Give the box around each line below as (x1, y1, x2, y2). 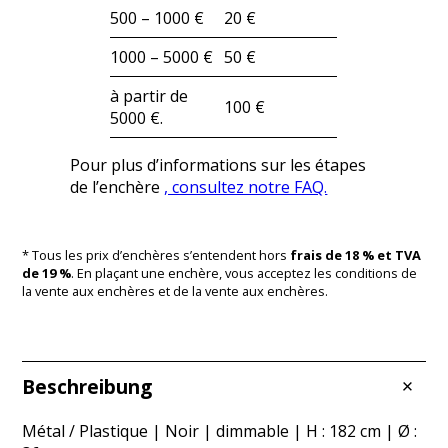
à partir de (110, 85, 189, 108)
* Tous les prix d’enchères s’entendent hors (22, 246, 291, 265)
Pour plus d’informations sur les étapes (70, 154, 367, 177)
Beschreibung (22, 373, 153, 401)
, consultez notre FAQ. (164, 176, 328, 199)
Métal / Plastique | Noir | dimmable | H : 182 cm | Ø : (22, 420, 418, 443)
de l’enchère (70, 176, 165, 199)
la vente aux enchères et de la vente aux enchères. (22, 282, 329, 301)
